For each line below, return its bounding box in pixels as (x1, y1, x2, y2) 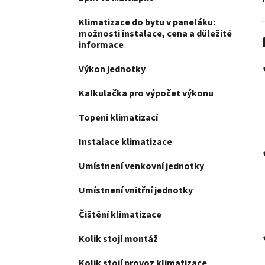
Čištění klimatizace (79, 208, 161, 222)
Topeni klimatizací (79, 111, 158, 125)
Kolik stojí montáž (79, 232, 158, 246)
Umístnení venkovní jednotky (79, 160, 204, 173)
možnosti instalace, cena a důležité (79, 27, 232, 41)
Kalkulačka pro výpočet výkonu (79, 87, 214, 101)
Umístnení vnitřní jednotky (79, 184, 193, 198)
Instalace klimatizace (79, 135, 172, 149)
